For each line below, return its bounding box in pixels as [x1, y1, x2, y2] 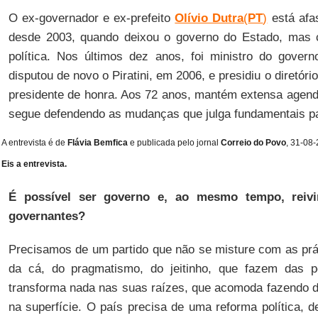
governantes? [8, 209, 85, 223]
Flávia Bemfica [67, 138, 128, 148]
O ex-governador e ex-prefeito [8, 11, 175, 25]
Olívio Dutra [175, 11, 244, 25]
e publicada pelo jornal [127, 138, 219, 148]
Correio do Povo [218, 138, 286, 148]
